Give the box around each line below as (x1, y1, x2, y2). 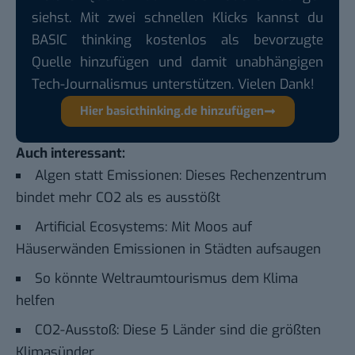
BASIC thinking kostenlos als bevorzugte (32, 30, 323, 49)
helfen (16, 291, 55, 310)
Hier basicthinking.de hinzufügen (79, 102, 264, 119)
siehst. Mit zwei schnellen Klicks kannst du (32, 8, 323, 27)
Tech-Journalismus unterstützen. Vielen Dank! (32, 74, 315, 94)
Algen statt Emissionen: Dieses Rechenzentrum (35, 166, 326, 185)
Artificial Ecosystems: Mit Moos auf (35, 217, 252, 236)
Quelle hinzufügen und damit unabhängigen (32, 52, 323, 71)
